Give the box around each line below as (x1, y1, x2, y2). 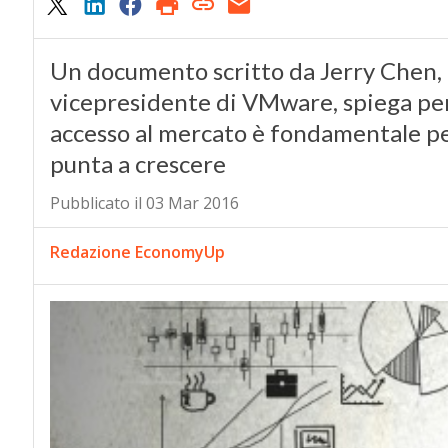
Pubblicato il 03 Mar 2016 (49, 192, 239, 215)
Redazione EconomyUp (49, 241, 225, 264)
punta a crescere (49, 149, 226, 179)
